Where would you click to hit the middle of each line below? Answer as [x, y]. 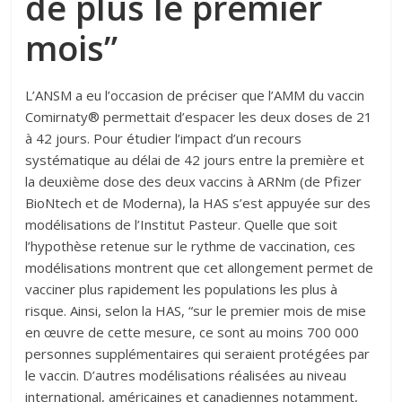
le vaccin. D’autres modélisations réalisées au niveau [186, 375]
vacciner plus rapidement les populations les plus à [182, 289]
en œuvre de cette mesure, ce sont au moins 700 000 [192, 332]
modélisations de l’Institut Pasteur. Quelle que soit [182, 224]
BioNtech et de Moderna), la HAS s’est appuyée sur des [198, 203]
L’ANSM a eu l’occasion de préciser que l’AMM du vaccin [195, 95]
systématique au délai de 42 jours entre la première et [195, 160]
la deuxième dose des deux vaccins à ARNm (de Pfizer [194, 181]
